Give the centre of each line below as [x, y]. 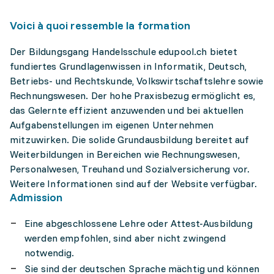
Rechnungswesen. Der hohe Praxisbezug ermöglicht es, [133, 95]
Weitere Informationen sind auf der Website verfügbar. [134, 183]
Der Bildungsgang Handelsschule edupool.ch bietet [124, 51]
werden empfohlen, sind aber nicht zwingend [125, 238]
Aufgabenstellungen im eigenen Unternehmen [112, 125]
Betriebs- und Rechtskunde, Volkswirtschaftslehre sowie [137, 81]
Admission [36, 197]
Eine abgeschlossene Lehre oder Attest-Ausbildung [139, 223]
